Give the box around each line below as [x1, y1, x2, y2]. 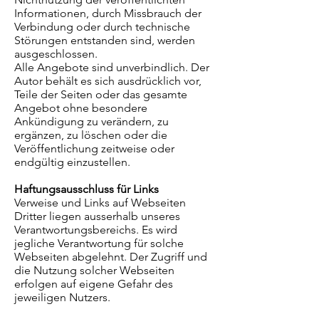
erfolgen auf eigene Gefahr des [14, 277, 173, 291]
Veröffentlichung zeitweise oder [14, 142, 174, 155]
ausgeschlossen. [14, 47, 98, 61]
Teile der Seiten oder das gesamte [14, 88, 187, 101]
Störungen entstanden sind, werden [14, 33, 195, 47]
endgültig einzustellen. [14, 155, 130, 169]
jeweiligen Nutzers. [14, 291, 110, 304]
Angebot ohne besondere [14, 101, 147, 115]
